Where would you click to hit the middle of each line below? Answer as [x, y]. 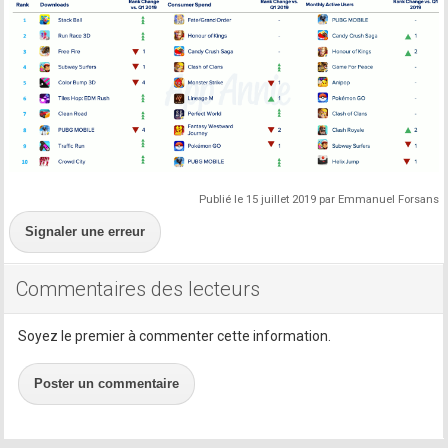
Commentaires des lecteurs [138, 288]
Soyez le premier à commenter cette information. [175, 335]
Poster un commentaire [107, 383]
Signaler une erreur [85, 231]
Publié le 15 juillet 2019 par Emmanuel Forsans [318, 199]
